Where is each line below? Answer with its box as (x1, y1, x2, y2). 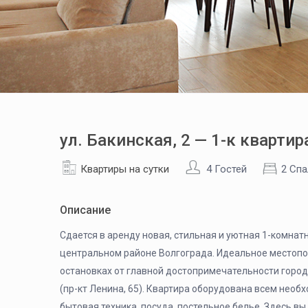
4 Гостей (206, 163, 247, 175)
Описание (60, 203, 111, 217)
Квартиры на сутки (80, 163, 169, 175)
